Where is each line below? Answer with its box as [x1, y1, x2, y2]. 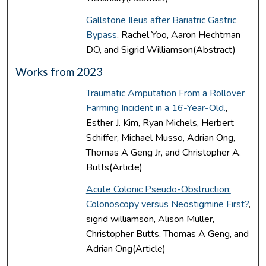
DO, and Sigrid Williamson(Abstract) [85, 43, 236, 56]
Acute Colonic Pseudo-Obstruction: [85, 182, 231, 196]
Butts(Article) [85, 160, 142, 174]
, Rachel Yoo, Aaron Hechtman [116, 28, 240, 42]
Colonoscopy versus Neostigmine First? [85, 197, 249, 211]
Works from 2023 [15, 65, 103, 78]
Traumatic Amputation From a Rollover [85, 86, 245, 100]
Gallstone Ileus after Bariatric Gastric [85, 13, 236, 27]
